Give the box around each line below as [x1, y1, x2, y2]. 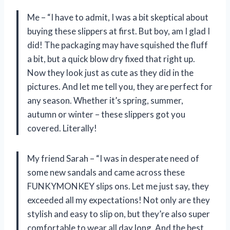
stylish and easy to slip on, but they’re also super [27, 208, 210, 219]
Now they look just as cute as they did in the [27, 67, 194, 78]
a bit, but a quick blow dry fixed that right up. [27, 53, 195, 64]
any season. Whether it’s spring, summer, [27, 94, 183, 106]
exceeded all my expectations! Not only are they [27, 194, 210, 205]
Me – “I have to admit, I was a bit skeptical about [27, 11, 208, 23]
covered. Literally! [27, 122, 97, 133]
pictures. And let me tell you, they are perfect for [27, 81, 213, 92]
